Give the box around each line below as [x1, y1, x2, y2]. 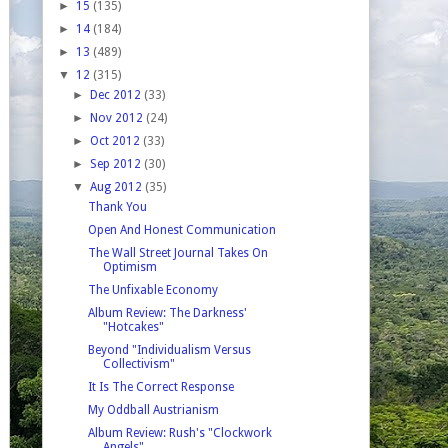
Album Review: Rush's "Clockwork [87, 425, 272, 440]
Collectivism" [102, 356, 175, 371]
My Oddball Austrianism [87, 402, 219, 417]
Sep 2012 [90, 156, 145, 171]
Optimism [102, 259, 157, 274]
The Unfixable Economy [87, 282, 218, 297]
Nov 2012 [90, 110, 147, 125]
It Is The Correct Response [87, 379, 234, 394]
